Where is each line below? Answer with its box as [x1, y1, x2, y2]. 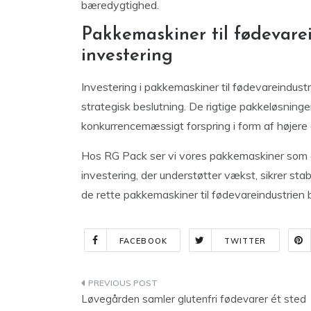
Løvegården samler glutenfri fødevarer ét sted [81, 292, 306, 305]
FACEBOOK [119, 236, 167, 246]
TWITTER [224, 236, 267, 246]
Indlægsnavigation [81, 276, 235, 295]
